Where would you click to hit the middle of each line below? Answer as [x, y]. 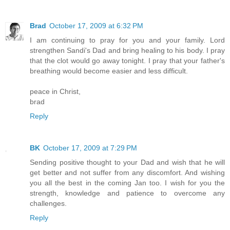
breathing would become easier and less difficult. [109, 71]
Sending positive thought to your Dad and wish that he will [127, 162]
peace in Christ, [55, 92]
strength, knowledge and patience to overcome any [127, 193]
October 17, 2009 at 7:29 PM [90, 148]
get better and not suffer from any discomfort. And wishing [127, 173]
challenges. [48, 204]
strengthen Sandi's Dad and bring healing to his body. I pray [127, 51]
